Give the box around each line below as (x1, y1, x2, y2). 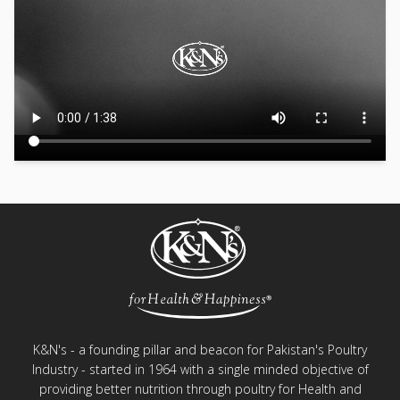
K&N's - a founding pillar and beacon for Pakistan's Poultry (33, 340, 367, 358)
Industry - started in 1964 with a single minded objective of (31, 360, 369, 378)
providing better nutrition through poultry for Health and (38, 379, 362, 397)
